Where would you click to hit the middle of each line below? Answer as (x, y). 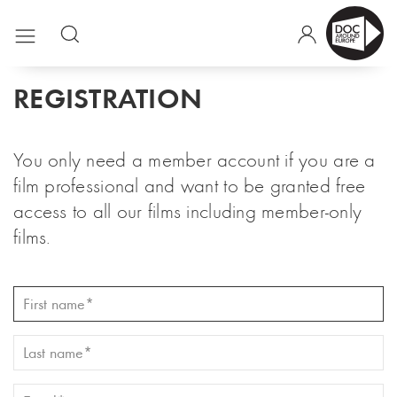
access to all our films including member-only (188, 212)
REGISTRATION (108, 98)
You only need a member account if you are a (195, 160)
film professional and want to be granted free (190, 186)
